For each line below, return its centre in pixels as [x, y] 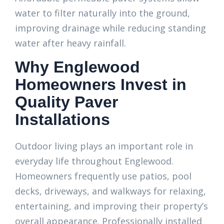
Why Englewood [77, 67]
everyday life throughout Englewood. [94, 161]
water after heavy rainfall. [70, 43]
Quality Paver [66, 102]
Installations [62, 119]
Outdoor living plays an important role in [104, 146]
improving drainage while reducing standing [110, 28]
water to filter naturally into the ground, [102, 13]
